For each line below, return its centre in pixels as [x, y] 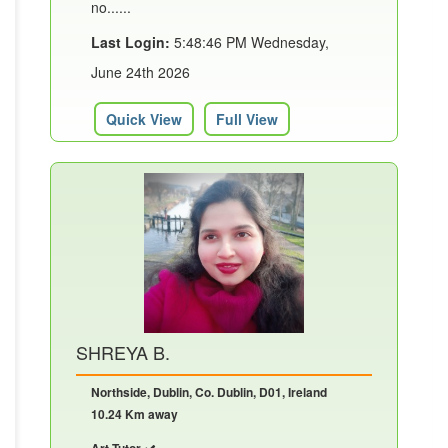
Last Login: [130, 41]
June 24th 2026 [140, 71]
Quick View [144, 118]
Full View [247, 118]
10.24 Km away [134, 413]
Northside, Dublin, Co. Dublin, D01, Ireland [209, 391]
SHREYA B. [123, 351]
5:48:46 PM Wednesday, [249, 41]
